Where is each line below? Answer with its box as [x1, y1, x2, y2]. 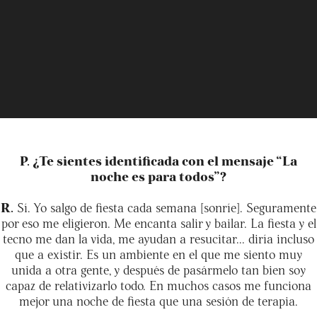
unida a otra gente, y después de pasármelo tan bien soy [11, 260, 306, 277]
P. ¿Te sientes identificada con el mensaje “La [20, 151, 297, 168]
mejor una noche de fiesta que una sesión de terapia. [19, 292, 298, 309]
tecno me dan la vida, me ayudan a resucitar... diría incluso [3, 229, 314, 246]
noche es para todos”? [91, 167, 226, 184]
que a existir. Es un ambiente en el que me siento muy [15, 245, 302, 262]
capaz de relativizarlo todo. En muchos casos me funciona [6, 276, 311, 293]
